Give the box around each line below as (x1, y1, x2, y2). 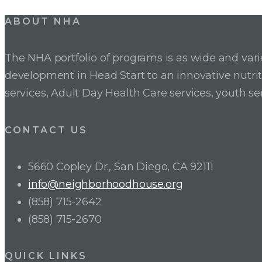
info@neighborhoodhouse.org (28, 177, 183, 191)
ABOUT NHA (5, 16, 82, 27)
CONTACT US (5, 124, 88, 136)
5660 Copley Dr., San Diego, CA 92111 (28, 160, 213, 173)
